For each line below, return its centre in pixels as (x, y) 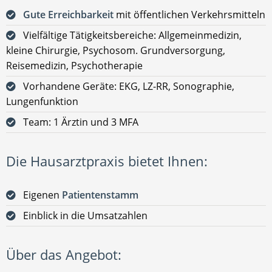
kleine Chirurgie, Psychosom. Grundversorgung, (116, 50)
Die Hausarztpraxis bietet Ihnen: (107, 161)
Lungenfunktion (42, 101)
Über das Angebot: (64, 254)
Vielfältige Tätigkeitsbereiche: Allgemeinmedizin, (132, 35)
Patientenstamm (100, 195)
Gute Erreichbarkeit (68, 14)
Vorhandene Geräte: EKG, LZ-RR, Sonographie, (129, 86)
